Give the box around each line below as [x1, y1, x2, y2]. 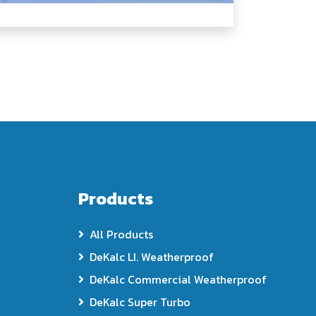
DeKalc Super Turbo [89, 293, 190, 310]
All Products [89, 226, 153, 243]
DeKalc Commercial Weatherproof [89, 271, 267, 288]
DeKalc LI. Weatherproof [89, 248, 214, 265]
